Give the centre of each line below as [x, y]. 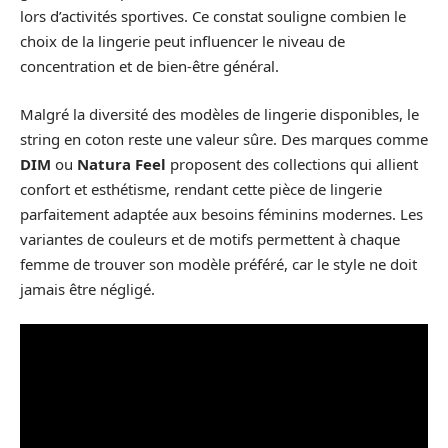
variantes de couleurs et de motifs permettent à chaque [210, 238]
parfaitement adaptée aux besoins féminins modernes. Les [221, 213]
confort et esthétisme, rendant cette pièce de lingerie [201, 188]
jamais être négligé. [87, 288]
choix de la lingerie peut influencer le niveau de [182, 41]
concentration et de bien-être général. [149, 66]
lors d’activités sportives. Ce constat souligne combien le [213, 16]
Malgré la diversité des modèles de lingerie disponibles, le [219, 113]
